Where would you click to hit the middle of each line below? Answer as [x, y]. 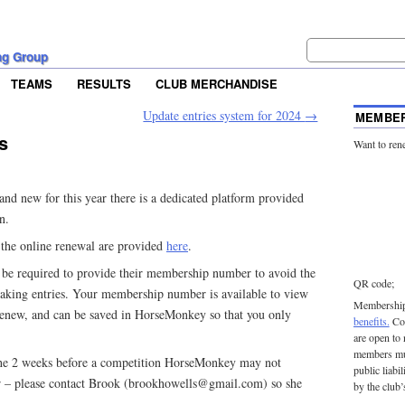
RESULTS [104, 84]
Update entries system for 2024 [224, 116]
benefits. [371, 321]
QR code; [373, 283]
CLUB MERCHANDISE [217, 84]
